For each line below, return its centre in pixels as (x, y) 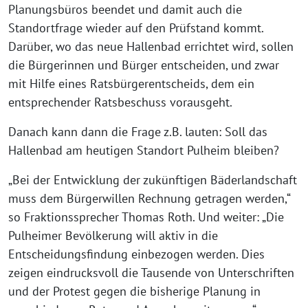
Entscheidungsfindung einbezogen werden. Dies (136, 254)
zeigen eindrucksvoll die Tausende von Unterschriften (151, 273)
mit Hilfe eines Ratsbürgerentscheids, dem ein (131, 84)
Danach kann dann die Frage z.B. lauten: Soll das (138, 132)
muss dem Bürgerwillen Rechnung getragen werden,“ (149, 198)
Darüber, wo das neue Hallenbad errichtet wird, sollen (151, 46)
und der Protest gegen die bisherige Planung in (134, 291)
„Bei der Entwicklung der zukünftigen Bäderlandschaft (153, 180)
